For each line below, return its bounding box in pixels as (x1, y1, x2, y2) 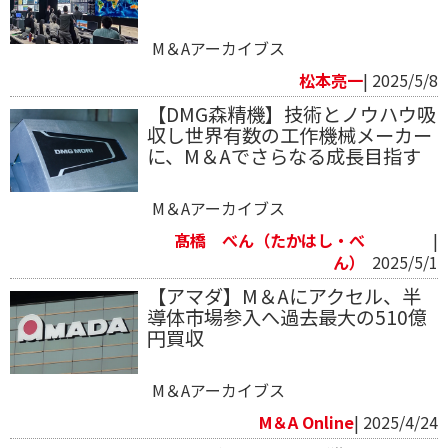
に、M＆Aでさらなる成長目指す (146, 142, 421, 171)
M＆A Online (259, 410, 354, 435)
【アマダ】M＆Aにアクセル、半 (146, 282, 421, 311)
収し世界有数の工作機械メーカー (146, 121, 432, 150)
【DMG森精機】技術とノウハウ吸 (146, 100, 436, 129)
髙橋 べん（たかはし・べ (173, 228, 365, 253)
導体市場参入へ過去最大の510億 (146, 303, 427, 332)
